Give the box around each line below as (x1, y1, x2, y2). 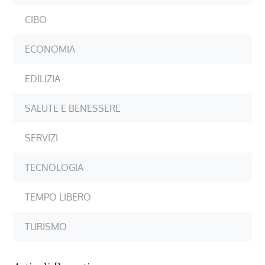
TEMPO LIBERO (25, 191, 92, 203)
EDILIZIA (25, 73, 61, 85)
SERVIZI (25, 132, 59, 144)
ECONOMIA (25, 43, 76, 56)
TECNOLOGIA (25, 161, 84, 174)
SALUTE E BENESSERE (25, 102, 121, 115)
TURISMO (25, 221, 67, 233)
